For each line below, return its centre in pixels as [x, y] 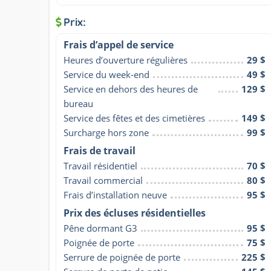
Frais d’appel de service [119, 44]
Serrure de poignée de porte [122, 257]
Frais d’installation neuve [115, 194]
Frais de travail [100, 150]
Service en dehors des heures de [131, 89]
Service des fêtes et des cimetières [134, 118]
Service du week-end [106, 74]
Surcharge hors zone [106, 132]
